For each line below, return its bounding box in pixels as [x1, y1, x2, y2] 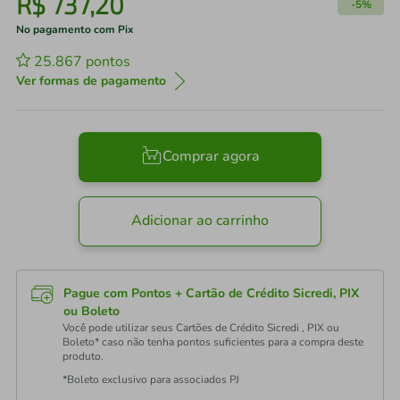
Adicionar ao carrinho [131, 211, 269, 231]
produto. [62, 349, 104, 363]
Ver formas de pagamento [16, 72, 166, 89]
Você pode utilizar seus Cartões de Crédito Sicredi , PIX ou [62, 321, 339, 335]
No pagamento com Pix [16, 22, 134, 37]
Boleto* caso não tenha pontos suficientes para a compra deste [62, 335, 363, 349]
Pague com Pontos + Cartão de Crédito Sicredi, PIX [63, 285, 359, 302]
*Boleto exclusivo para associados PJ [62, 372, 239, 387]
